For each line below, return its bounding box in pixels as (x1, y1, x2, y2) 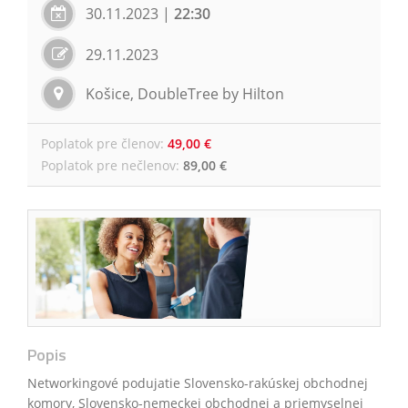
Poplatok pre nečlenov (41, 157, 176, 174)
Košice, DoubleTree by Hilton (86, 84, 284, 104)
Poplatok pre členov (41, 135, 160, 152)
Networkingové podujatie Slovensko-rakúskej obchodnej (27, 374, 368, 392)
